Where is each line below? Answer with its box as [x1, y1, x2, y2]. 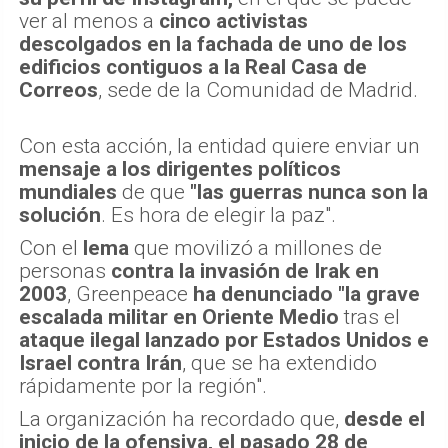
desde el [344, 406, 425, 431]
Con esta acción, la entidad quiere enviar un [19, 133, 420, 158]
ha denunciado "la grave [193, 281, 420, 306]
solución [19, 202, 101, 227]
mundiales [19, 179, 117, 204]
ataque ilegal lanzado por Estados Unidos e [19, 327, 429, 352]
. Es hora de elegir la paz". [101, 202, 336, 227]
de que [117, 179, 190, 204]
